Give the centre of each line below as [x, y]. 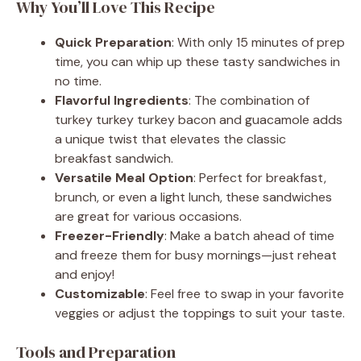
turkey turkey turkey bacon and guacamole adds [199, 119]
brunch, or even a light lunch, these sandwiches [193, 197]
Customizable [100, 293]
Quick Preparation [113, 42]
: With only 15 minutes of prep [258, 42]
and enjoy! [85, 274]
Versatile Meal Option [124, 177]
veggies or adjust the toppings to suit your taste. [200, 313]
